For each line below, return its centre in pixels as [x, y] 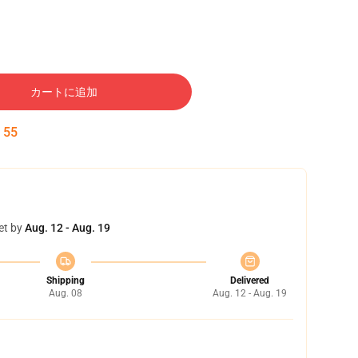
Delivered [250, 280]
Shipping [65, 280]
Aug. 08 [65, 293]
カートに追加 [64, 92]
